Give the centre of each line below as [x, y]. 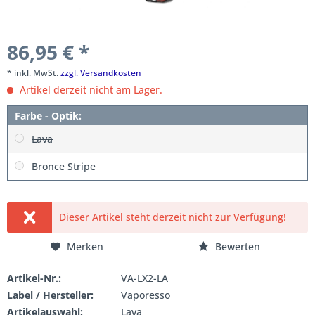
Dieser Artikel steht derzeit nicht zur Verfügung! [173, 217]
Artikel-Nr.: [34, 278]
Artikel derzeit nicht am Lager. [90, 90]
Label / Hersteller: [50, 295]
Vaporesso [145, 295]
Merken [85, 246]
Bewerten [236, 246]
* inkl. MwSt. [34, 73]
